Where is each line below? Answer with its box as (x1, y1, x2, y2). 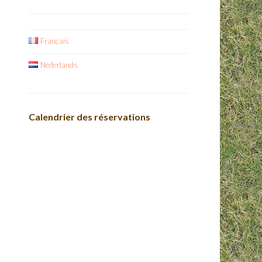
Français (40, 36, 69, 46)
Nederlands (40, 60, 78, 70)
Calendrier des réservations (29, 111, 150, 122)
